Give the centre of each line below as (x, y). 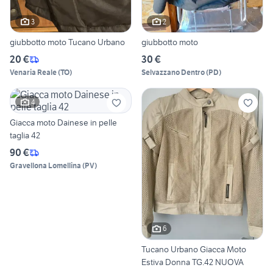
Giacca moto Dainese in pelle (63, 123)
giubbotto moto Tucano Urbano (67, 42)
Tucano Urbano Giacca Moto (194, 249)
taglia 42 (25, 136)
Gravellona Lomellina (45, 166)
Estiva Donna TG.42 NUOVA (193, 262)
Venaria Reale (33, 73)
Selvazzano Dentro (173, 73)
